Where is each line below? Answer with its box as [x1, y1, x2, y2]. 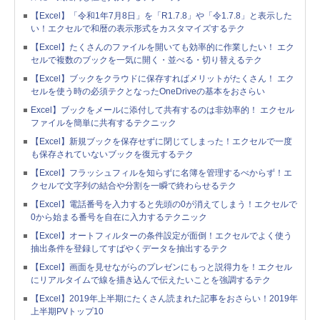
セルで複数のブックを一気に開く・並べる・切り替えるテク [31, 55, 262, 66]
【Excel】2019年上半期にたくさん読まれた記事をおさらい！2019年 [31, 294, 298, 304]
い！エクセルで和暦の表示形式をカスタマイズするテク [31, 24, 245, 34]
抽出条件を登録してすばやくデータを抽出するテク [31, 244, 228, 254]
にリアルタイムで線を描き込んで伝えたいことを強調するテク [31, 275, 271, 286]
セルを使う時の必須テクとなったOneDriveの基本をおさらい [31, 86, 265, 97]
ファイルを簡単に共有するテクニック [31, 118, 177, 129]
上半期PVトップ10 [31, 306, 104, 317]
